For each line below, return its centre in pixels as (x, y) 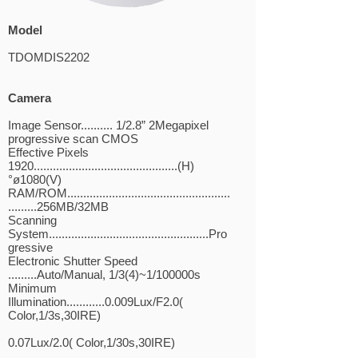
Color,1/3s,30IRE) (54, 315)
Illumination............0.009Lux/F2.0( (95, 302)
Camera (30, 98)
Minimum (32, 288)
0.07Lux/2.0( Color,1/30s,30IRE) (91, 342)
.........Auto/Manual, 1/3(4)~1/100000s (104, 274)
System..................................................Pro (117, 234)
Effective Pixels (48, 152)
